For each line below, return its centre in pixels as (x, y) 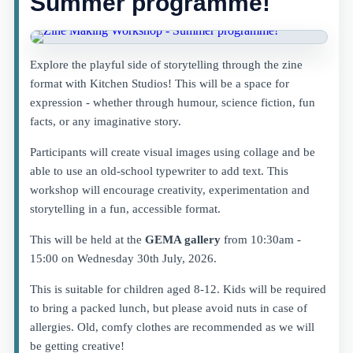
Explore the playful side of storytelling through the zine (166, 65)
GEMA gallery (183, 240)
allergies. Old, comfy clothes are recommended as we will (172, 327)
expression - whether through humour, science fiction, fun (173, 102)
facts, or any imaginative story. (106, 121)
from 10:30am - (261, 240)
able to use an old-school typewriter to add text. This (159, 171)
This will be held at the (87, 240)
